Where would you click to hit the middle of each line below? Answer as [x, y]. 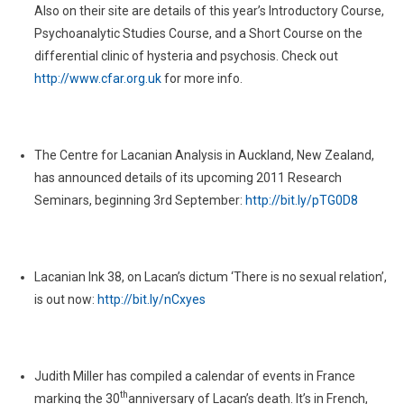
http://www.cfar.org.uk [97, 78]
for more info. [202, 78]
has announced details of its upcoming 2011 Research [188, 178]
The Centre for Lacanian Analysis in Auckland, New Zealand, [204, 155]
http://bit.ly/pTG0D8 [301, 200]
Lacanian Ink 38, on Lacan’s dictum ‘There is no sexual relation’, [210, 277]
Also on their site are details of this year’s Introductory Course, [209, 11]
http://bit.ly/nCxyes [151, 299]
